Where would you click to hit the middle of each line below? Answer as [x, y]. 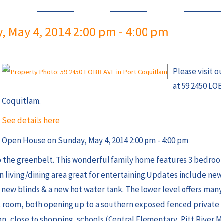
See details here [31, 121]
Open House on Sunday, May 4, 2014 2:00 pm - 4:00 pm [95, 140]
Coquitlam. [21, 101]
